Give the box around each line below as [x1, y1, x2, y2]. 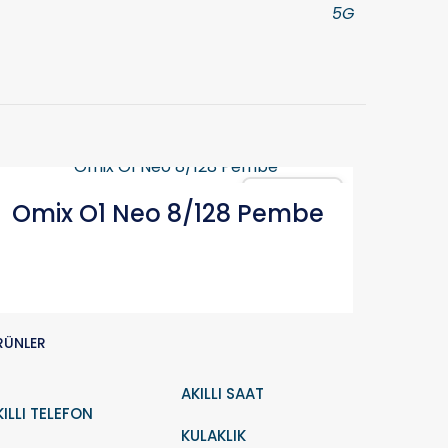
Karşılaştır [271, 185, 329, 200]
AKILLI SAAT [181, 383, 265, 404]
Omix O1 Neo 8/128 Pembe [12, 197, 325, 230]
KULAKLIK [181, 425, 247, 446]
